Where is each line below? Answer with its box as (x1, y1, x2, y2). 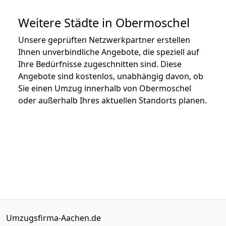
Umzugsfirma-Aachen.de (6, 212, 101, 223)
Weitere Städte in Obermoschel (18, 14, 190, 31)
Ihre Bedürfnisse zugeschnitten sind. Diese (18, 58, 182, 70)
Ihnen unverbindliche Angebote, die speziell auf (18, 46, 199, 58)
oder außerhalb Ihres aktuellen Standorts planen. (18, 94, 207, 106)
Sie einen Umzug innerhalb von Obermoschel (18, 82, 191, 94)
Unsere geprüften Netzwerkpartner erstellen (18, 34, 190, 45)
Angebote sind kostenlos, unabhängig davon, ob (18, 70, 203, 82)
